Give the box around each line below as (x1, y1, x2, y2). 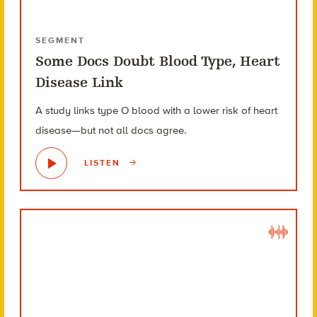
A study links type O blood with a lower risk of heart (35, 103, 277, 117)
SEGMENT (35, 35, 85, 45)
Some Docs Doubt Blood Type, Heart (35, 52, 280, 69)
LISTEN (83, 157, 124, 168)
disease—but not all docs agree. (35, 123, 186, 137)
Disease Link (35, 74, 123, 91)
